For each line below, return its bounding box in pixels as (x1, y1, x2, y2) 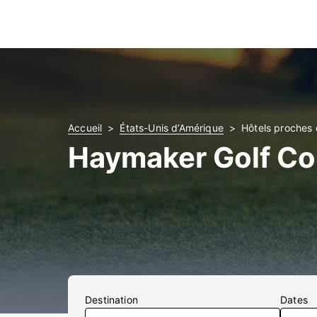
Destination (85, 294, 138, 306)
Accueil (68, 122, 103, 134)
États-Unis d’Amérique (120, 122, 224, 134)
